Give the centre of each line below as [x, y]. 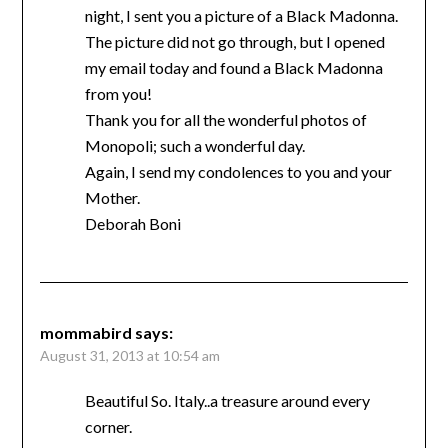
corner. [108, 427]
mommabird [85, 333]
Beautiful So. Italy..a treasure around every [227, 401]
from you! [118, 94]
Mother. [112, 198]
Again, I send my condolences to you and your [238, 172]
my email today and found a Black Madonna [233, 68]
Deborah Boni [132, 224]
